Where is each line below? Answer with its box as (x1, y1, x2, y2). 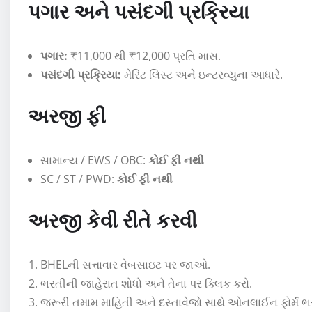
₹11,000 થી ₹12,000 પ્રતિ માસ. (68, 47, 221, 63)
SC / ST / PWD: (40, 171, 117, 187)
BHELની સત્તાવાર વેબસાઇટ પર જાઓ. (40, 256, 210, 272)
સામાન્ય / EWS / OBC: (40, 152, 148, 168)
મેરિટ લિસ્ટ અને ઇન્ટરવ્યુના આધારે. (121, 66, 283, 82)
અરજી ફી (28, 102, 106, 127)
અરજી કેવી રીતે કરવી (28, 207, 197, 232)
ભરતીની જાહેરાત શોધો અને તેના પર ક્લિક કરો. (40, 275, 252, 291)
